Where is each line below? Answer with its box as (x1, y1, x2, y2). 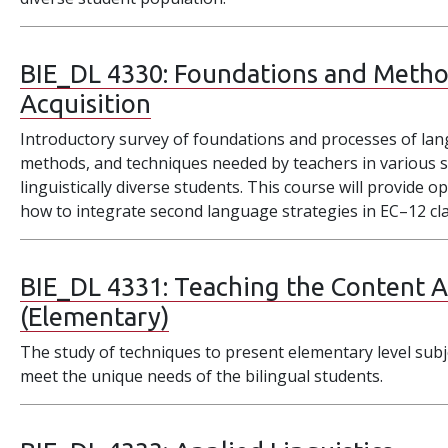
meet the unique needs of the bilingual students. (20, 365, 384, 387)
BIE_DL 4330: (20, 59, 175, 88)
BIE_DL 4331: (20, 272, 175, 301)
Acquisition (20, 89, 152, 118)
